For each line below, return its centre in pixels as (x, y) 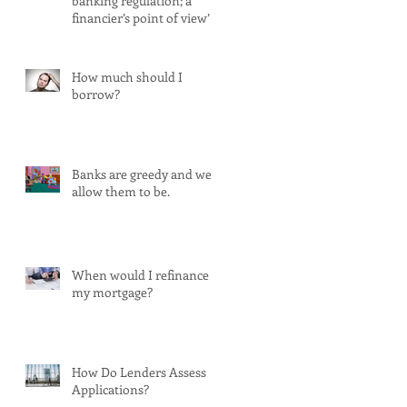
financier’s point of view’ (141, 17)
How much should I (127, 76)
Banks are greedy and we (142, 174)
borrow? (96, 94)
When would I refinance (140, 274)
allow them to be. (121, 191)
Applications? (110, 389)
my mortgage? (112, 292)
